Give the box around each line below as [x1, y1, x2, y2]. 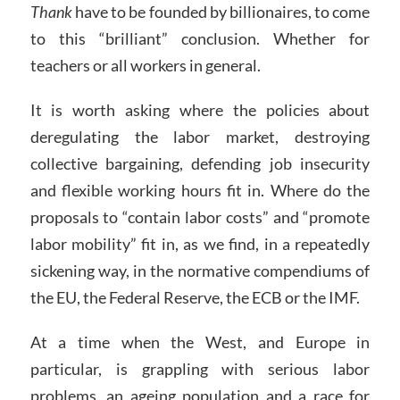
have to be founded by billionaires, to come [74, 2, 371, 22]
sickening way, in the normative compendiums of [29, 260, 371, 280]
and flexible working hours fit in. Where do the [29, 179, 371, 200]
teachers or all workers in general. [29, 55, 261, 76]
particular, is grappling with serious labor [29, 358, 371, 379]
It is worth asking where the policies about [29, 99, 371, 120]
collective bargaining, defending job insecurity [29, 153, 371, 173]
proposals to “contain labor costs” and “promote [29, 206, 371, 227]
